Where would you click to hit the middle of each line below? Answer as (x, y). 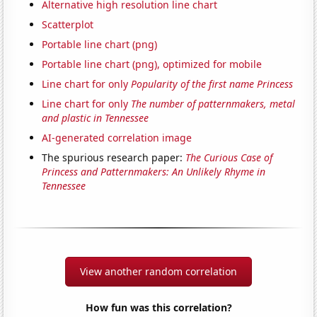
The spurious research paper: (114, 157)
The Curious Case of (229, 157)
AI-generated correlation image (117, 137)
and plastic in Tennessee (96, 117)
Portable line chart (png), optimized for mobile (152, 64)
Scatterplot (68, 24)
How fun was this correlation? (158, 307)
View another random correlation (158, 271)
